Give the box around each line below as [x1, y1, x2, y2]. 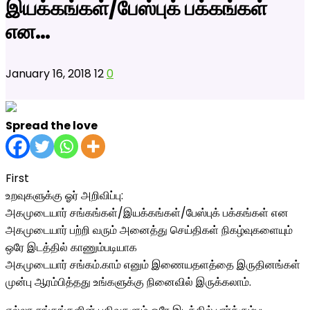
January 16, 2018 [6, 66, 94, 82]
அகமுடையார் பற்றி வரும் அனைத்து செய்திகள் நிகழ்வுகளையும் [6, 222, 293, 238]
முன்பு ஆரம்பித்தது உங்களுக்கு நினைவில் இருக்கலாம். [6, 274, 251, 290]
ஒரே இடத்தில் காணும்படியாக [6, 239, 137, 255]
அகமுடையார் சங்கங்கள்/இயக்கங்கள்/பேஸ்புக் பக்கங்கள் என [6, 205, 289, 221]
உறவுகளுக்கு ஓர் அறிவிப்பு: [6, 188, 123, 203]
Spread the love [6, 118, 98, 134]
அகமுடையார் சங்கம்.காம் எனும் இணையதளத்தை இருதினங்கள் [6, 257, 300, 273]
